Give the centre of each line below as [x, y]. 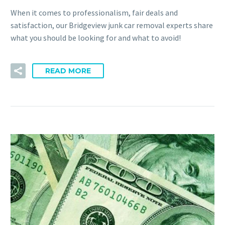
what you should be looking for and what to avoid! [96, 38]
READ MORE [68, 71]
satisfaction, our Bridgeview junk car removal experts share [112, 25]
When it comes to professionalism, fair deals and [94, 13]
